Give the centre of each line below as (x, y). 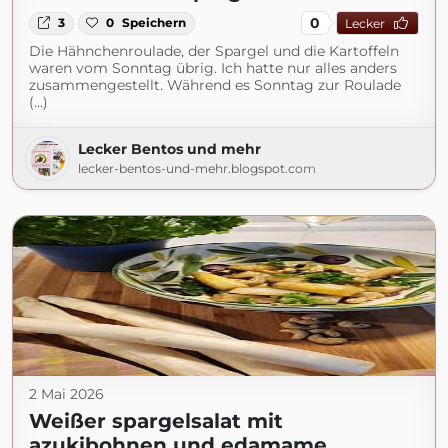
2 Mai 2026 (66, 394)
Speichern (154, 23)
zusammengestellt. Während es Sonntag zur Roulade (215, 85)
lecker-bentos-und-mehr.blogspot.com (197, 169)
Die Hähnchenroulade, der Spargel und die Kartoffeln (214, 51)
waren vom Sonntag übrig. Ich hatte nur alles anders (213, 68)
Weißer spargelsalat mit (156, 421)
